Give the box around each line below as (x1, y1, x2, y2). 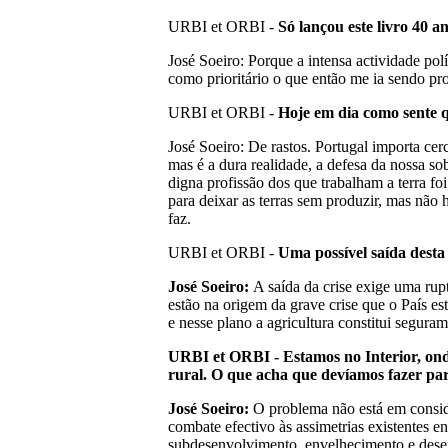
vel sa (348, 244, 385, 261)
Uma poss (274, 244, 344, 261)
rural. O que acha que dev (168, 366, 345, 383)
